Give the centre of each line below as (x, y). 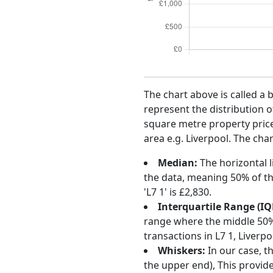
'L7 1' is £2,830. (178, 192)
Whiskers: (182, 250)
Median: (178, 163)
